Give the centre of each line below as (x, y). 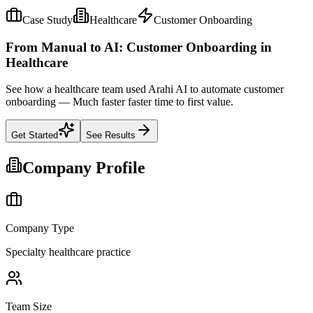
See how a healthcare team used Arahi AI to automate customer (145, 89)
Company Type (40, 228)
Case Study (48, 20)
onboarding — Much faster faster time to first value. (119, 102)
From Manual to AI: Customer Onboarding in (139, 47)
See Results (111, 136)
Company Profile (84, 168)
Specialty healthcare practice (68, 252)
